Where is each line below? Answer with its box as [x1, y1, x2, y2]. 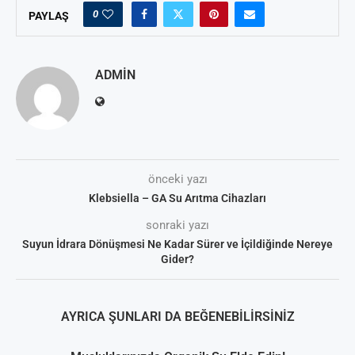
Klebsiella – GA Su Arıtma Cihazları [89, 192, 266, 205]
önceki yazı [147, 172, 208, 187]
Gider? [161, 253, 194, 266]
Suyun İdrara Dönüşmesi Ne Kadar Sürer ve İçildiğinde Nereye [22, 238, 333, 251]
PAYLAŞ [29, 10, 69, 23]
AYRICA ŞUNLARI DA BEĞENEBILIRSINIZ [60, 309, 295, 325]
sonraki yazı [146, 218, 209, 233]
